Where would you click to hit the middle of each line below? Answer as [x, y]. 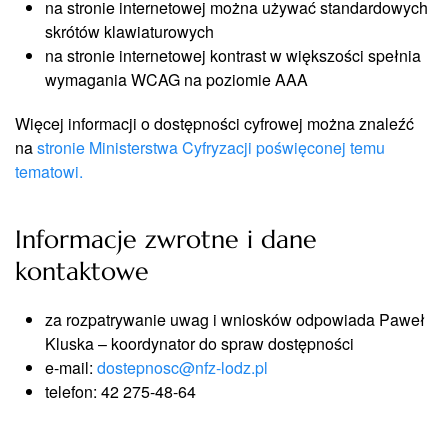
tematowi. [49, 171]
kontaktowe [82, 271]
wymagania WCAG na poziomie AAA [176, 79]
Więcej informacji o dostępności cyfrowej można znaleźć [214, 123]
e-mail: [71, 367]
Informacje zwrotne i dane [166, 239]
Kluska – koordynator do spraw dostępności [199, 343]
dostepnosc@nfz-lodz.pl [182, 367]
